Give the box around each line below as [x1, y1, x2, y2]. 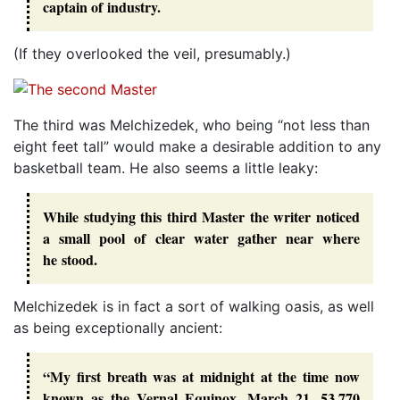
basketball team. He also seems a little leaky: [13, 158, 318, 177]
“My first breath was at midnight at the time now [43, 366, 360, 387]
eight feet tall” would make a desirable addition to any [13, 137, 381, 155]
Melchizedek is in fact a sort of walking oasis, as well [13, 297, 374, 316]
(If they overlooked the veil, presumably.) [13, 44, 291, 62]
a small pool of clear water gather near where [43, 227, 360, 248]
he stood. [43, 248, 97, 270]
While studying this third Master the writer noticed [43, 205, 360, 227]
